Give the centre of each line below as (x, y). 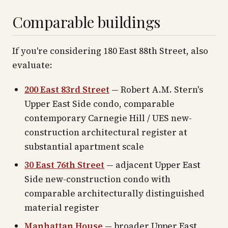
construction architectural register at (106, 132)
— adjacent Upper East (152, 165)
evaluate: (32, 65)
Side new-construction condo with (97, 179)
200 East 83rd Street (67, 90)
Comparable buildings (86, 22)
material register (62, 208)
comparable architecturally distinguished (115, 193)
